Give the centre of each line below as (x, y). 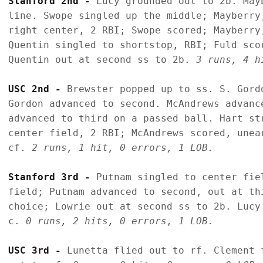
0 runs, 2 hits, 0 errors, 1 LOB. (120, 221)
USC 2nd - (38, 89)
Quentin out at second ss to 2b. (102, 59)
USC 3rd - (38, 250)
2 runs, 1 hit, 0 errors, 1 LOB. (123, 147)
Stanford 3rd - (52, 177)
